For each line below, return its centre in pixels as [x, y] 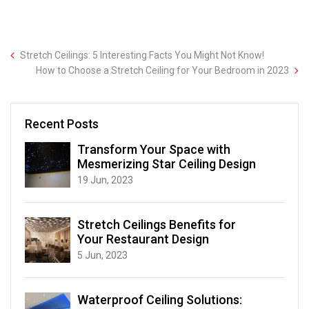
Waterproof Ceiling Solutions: [160, 300]
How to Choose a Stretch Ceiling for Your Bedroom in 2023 [162, 70]
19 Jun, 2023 [105, 180]
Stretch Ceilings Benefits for [157, 225]
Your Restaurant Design [143, 239]
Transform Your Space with [154, 149]
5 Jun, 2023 [102, 255]
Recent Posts [62, 124]
